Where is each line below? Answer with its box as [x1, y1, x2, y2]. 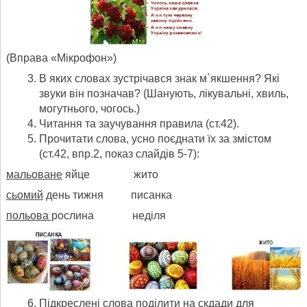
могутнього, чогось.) [39, 103, 140, 115]
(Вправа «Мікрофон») [6, 52, 116, 64]
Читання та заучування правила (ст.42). [39, 118, 239, 130]
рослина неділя [51, 210, 166, 222]
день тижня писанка [43, 189, 172, 201]
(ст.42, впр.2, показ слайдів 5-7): [39, 148, 199, 160]
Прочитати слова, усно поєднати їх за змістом [39, 133, 271, 145]
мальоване [6, 169, 62, 181]
